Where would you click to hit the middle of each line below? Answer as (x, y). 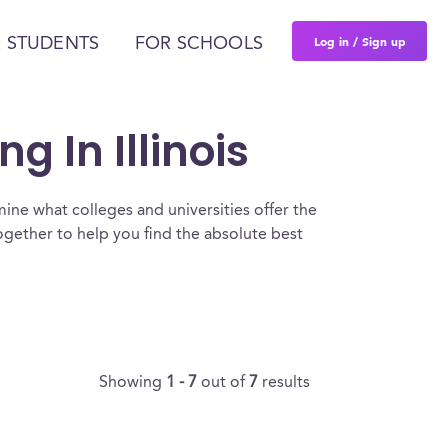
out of (225, 383)
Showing (132, 383)
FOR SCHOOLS (199, 43)
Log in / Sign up (359, 41)
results (286, 383)
